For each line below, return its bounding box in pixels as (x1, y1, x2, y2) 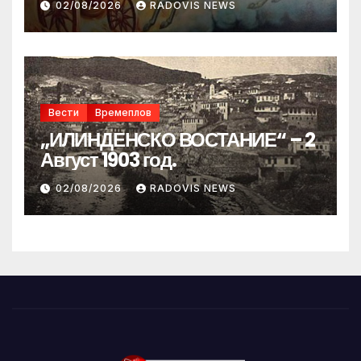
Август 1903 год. (40, 146, 176, 173)
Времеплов (95, 106, 151, 118)
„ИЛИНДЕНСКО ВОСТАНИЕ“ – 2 (40, 126, 315, 153)
